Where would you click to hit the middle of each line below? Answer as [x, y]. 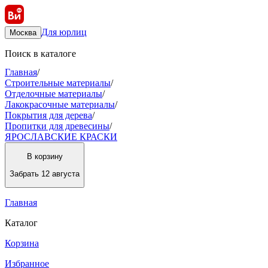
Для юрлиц [64, 32]
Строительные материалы [58, 83]
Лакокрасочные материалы [60, 104]
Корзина [22, 243]
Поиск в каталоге [40, 54]
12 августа [60, 173]
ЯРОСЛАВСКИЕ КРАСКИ [61, 137]
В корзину [45, 157]
